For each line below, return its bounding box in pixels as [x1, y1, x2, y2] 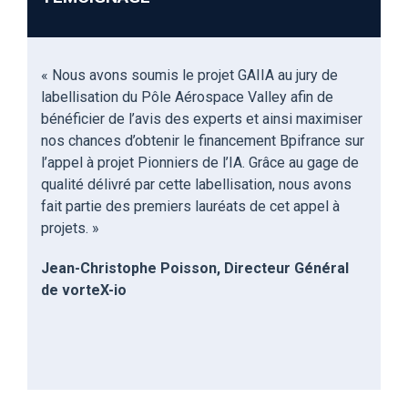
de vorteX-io [41, 281, 127, 300]
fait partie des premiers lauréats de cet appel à [41, 198, 340, 216]
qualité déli [41, 176, 111, 194]
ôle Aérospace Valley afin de [151, 88, 333, 107]
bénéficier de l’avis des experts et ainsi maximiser [41, 110, 362, 128]
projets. [41, 219, 88, 238]
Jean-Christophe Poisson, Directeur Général [41, 260, 349, 278]
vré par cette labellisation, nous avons [111, 176, 352, 194]
